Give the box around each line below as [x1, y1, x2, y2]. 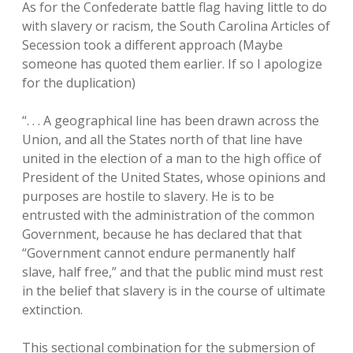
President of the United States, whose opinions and [22, 169, 325, 186]
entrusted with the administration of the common [22, 206, 314, 224]
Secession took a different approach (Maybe [22, 36, 283, 54]
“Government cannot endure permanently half [22, 244, 295, 262]
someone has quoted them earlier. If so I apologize [22, 55, 322, 72]
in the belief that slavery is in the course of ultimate [22, 282, 325, 299]
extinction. [22, 301, 83, 318]
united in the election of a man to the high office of [22, 150, 321, 167]
